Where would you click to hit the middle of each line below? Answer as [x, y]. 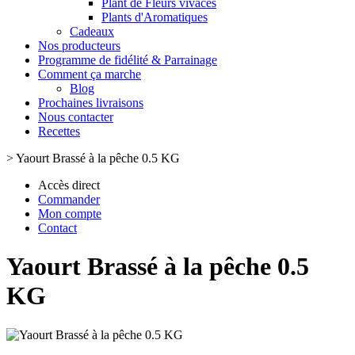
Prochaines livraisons [91, 103]
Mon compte [70, 214]
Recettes [59, 131]
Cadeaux [92, 31]
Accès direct [69, 185]
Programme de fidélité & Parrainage [128, 60]
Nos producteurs [79, 46]
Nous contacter [76, 117]
